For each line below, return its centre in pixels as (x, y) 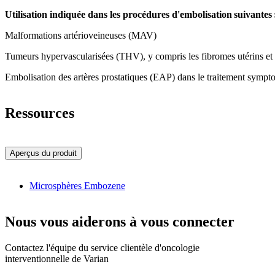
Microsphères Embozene (77, 186)
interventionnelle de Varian (57, 259)
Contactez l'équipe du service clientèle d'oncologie (102, 248)
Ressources (40, 113)
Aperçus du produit (43, 153)
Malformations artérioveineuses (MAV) (81, 36)
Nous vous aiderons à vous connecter (120, 222)
